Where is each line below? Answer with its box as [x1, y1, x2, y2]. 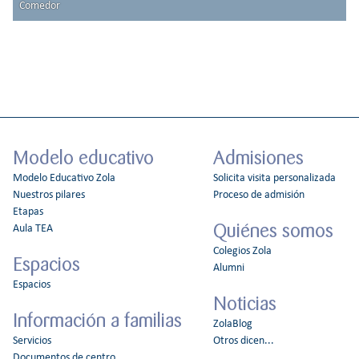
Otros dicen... [212, 335, 274, 348]
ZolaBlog [212, 318, 252, 331]
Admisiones [212, 146, 304, 169]
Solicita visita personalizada [212, 171, 336, 184]
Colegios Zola [212, 245, 272, 258]
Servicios [13, 335, 51, 348]
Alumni [212, 262, 244, 275]
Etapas [13, 205, 43, 218]
